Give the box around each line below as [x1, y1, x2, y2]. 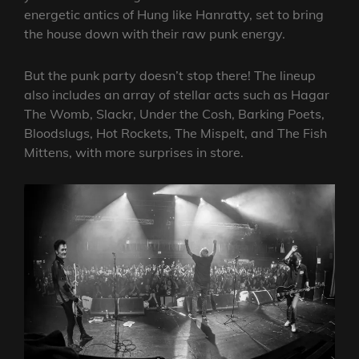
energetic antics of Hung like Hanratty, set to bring [24, 6, 324, 23]
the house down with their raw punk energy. [24, 26, 285, 42]
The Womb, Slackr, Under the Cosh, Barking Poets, [24, 106, 325, 123]
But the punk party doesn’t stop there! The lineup [24, 67, 316, 84]
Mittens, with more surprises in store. [24, 144, 244, 161]
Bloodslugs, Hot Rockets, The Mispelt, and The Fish [24, 125, 327, 142]
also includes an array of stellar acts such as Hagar [24, 87, 329, 103]
